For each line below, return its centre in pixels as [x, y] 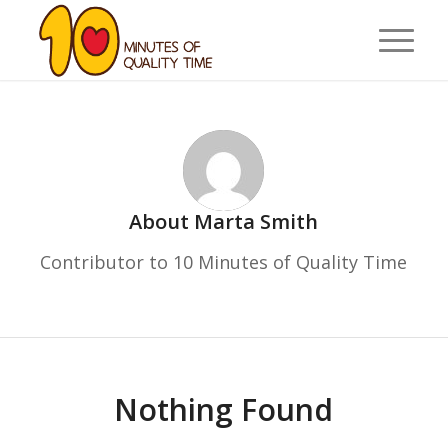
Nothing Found [224, 409]
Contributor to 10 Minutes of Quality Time [224, 262]
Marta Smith [256, 221]
